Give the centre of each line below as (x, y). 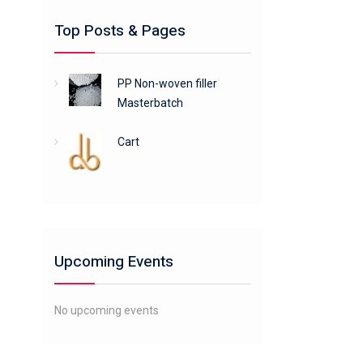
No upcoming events (107, 311)
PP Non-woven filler (167, 83)
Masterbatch (150, 103)
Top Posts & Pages (120, 31)
